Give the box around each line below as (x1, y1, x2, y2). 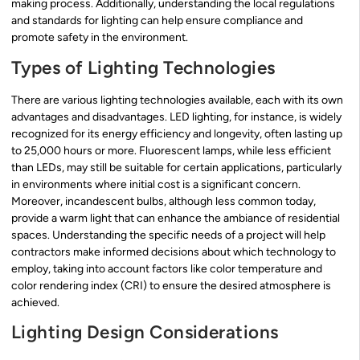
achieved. (11, 295, 59, 309)
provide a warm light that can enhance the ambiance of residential (11, 211, 340, 225)
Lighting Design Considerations (11, 321, 279, 344)
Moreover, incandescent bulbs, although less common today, (11, 194, 316, 208)
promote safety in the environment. (11, 31, 188, 45)
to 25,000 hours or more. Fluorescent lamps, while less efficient (11, 143, 331, 157)
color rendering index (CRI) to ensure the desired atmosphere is (11, 278, 331, 292)
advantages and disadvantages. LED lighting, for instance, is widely (11, 109, 342, 124)
